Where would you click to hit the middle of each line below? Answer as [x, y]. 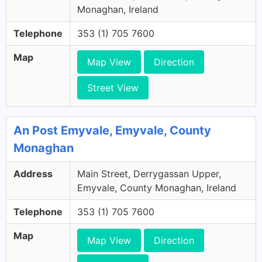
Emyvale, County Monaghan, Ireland [157, 188]
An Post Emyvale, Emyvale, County [112, 130]
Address [33, 174]
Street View [113, 88]
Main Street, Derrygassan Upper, [149, 174]
